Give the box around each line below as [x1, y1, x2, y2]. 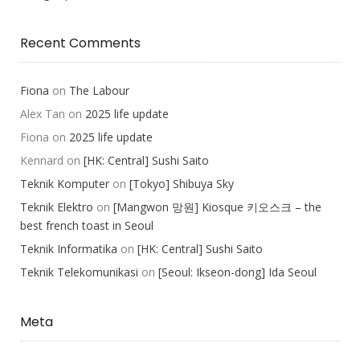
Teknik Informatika [20, 240, 117, 256]
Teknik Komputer [20, 175, 109, 191]
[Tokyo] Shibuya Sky [129, 175, 234, 191]
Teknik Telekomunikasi [20, 264, 138, 280]
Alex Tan [20, 105, 65, 121]
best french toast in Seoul [20, 217, 153, 233]
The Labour [69, 82, 129, 98]
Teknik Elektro [20, 198, 93, 215]
